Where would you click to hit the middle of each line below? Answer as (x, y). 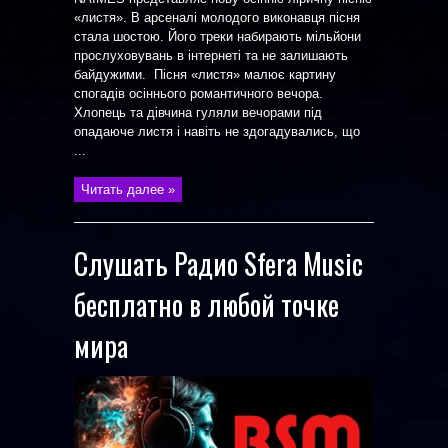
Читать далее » (128, 189)
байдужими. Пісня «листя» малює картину (205, 74)
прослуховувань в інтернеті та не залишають (211, 55)
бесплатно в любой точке (206, 304)
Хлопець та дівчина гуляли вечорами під (198, 112)
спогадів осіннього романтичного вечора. (198, 93)
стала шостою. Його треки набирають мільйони (217, 36)
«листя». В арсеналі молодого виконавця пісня (217, 17)
